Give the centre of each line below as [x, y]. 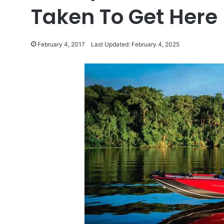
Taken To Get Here [124, 17]
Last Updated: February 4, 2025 [135, 44]
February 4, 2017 [61, 44]
